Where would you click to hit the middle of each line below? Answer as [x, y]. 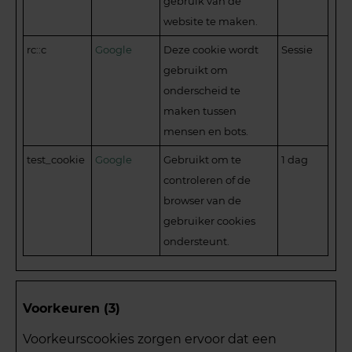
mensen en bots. [206, 132]
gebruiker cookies [210, 221]
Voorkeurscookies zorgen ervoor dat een [150, 339]
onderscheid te [202, 91]
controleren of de [207, 180]
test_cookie [56, 160]
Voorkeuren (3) [72, 308]
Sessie [297, 50]
